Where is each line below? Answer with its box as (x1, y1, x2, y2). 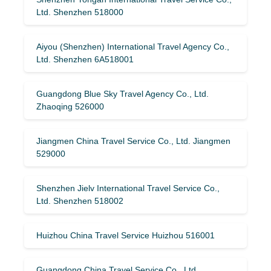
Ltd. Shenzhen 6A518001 (36, 54, 134, 64)
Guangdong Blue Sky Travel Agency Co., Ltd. (36, 88, 209, 99)
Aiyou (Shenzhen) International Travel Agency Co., (36, 41, 229, 51)
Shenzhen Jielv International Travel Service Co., (36, 183, 220, 193)
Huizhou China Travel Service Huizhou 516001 (36, 230, 215, 240)
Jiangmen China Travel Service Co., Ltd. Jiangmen (36, 135, 230, 146)
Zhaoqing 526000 (36, 101, 104, 111)
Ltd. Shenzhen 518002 (36, 195, 123, 206)
